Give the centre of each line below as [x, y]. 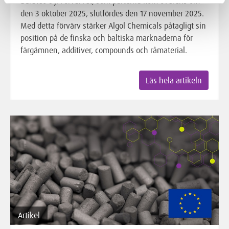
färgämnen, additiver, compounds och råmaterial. [104, 50]
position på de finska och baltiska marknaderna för [107, 38]
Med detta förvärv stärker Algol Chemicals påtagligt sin [113, 26]
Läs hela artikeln [174, 81]
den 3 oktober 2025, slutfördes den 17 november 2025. [112, 14]
